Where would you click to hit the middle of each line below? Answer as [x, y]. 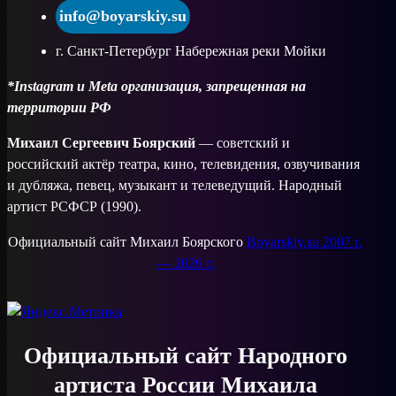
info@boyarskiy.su [123, 16]
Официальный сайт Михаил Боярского [128, 242]
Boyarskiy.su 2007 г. [305, 242]
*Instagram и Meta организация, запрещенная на [156, 87]
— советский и [243, 143]
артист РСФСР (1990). [74, 207]
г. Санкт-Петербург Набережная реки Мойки [191, 51]
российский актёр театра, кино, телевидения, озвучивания [183, 164]
